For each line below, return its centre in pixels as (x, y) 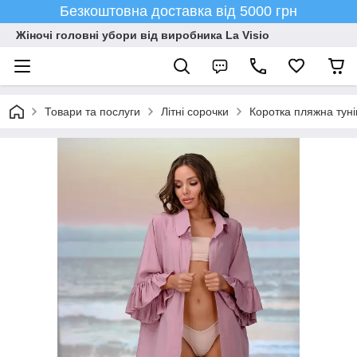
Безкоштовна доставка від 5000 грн (178, 11)
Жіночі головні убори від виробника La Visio (143, 35)
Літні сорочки (195, 112)
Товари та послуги (92, 112)
